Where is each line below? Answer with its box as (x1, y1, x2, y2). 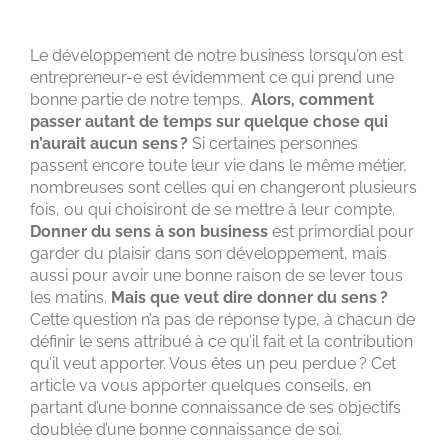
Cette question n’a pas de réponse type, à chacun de (30, 309, 415, 329)
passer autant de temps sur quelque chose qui (30, 111, 388, 131)
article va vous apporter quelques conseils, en (30, 375, 371, 395)
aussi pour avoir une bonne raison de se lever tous (30, 265, 403, 285)
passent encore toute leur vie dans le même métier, (30, 155, 407, 175)
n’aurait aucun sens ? (30, 133, 188, 153)
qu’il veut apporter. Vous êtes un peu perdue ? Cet (30, 353, 396, 373)
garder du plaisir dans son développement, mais (30, 243, 387, 263)
